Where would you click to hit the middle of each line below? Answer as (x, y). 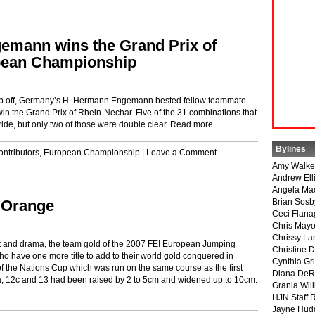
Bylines (291, 149)
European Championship (92, 153)
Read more (192, 124)
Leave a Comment (181, 153)
